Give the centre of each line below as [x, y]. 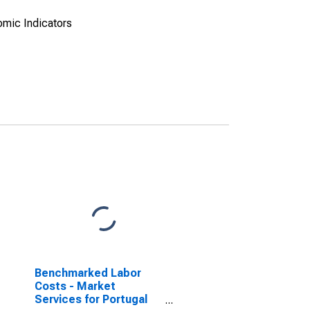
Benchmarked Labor [88, 273]
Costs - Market [75, 286]
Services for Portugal [91, 299]
